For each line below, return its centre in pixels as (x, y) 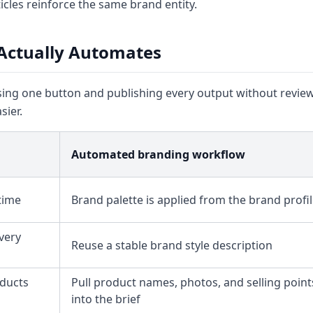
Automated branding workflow (158, 154)
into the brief (106, 299)
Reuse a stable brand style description (172, 245)
